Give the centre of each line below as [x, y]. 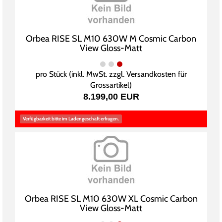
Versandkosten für [156, 74]
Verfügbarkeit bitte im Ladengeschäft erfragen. [71, 119]
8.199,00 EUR [111, 97]
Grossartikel [110, 85]
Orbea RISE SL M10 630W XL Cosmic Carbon [111, 199]
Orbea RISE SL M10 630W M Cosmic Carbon [111, 39]
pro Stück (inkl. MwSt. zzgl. [81, 74]
